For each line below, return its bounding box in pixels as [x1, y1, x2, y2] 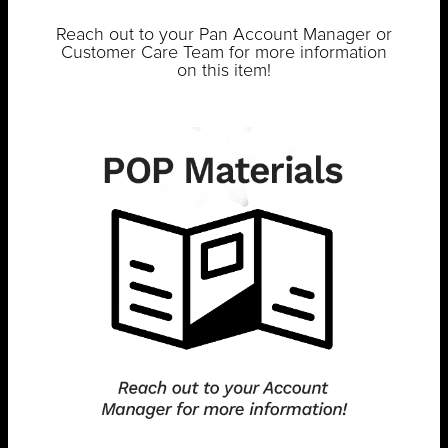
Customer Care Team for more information [61, 44, 387, 63]
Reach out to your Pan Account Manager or [56, 26, 392, 45]
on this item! [177, 62, 271, 81]
